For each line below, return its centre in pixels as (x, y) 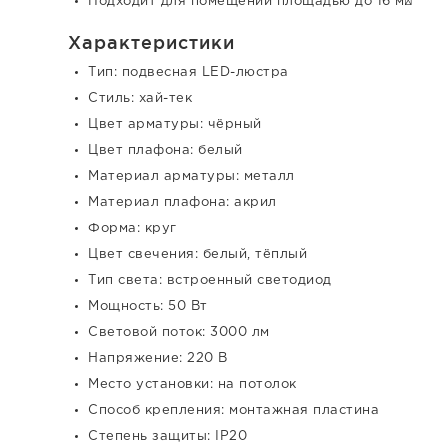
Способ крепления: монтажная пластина (233, 410)
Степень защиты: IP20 (167, 436)
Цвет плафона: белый (165, 150)
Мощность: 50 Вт (148, 306)
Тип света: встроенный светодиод (210, 280)
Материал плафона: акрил (182, 202)
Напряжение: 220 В (158, 358)
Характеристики (151, 41)
